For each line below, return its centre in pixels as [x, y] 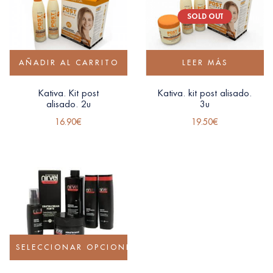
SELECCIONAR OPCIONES [76, 247]
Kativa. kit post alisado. [205, 93]
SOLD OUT [205, 16]
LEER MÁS [205, 62]
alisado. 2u [68, 104]
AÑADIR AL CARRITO [69, 62]
